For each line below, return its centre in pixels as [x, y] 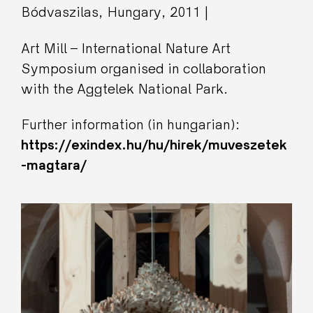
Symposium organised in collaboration [144, 68]
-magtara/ [54, 165]
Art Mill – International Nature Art [126, 48]
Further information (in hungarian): [130, 125]
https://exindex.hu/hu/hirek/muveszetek [154, 145]
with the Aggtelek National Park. [125, 89]
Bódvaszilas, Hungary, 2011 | [115, 12]
